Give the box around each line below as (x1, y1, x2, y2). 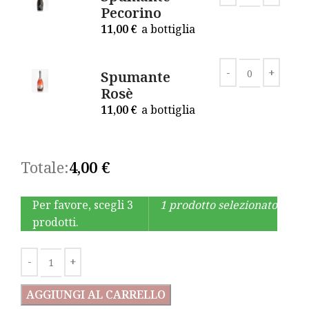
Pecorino (101, 3, 161, 22)
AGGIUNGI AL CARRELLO (26, 286, 166, 302)
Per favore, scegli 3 (32, 197, 133, 212)
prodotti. (32, 214, 79, 230)
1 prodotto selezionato (160, 197, 278, 212)
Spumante (101, 67, 170, 86)
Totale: (21, 156, 69, 177)
